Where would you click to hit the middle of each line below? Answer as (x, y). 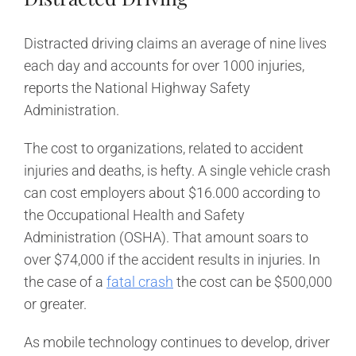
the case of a (65, 281)
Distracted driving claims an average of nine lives (175, 43)
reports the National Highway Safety (137, 87)
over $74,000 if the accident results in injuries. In (172, 259)
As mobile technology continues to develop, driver (177, 342)
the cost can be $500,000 (253, 281)
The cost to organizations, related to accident (164, 148)
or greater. (55, 304)
